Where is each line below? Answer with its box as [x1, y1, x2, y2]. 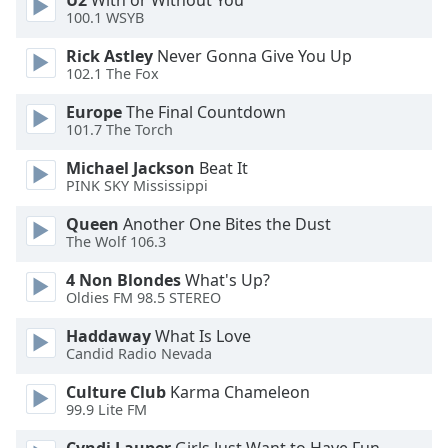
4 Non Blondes [66, 269, 181, 291]
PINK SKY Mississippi [66, 176, 208, 196]
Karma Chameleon [166, 381, 310, 403]
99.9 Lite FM [66, 400, 147, 420]
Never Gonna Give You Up [153, 45, 352, 67]
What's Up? [181, 269, 270, 291]
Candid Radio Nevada [66, 344, 212, 364]
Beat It [195, 157, 248, 179]
